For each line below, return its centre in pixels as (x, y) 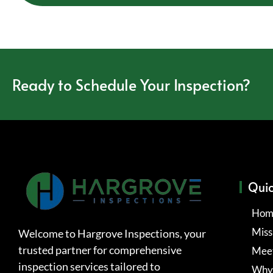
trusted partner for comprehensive (100, 250)
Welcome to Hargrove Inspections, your (112, 233)
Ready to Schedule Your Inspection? (131, 84)
